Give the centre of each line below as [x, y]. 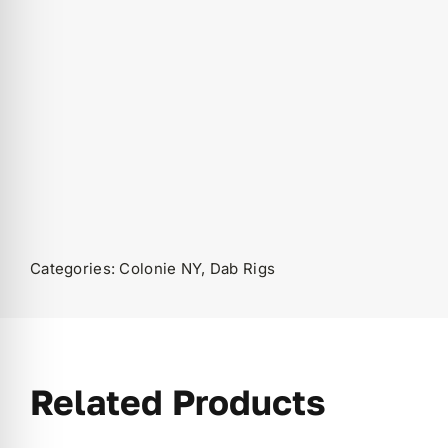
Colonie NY [160, 269]
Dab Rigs [242, 269]
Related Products [177, 401]
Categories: [74, 269]
